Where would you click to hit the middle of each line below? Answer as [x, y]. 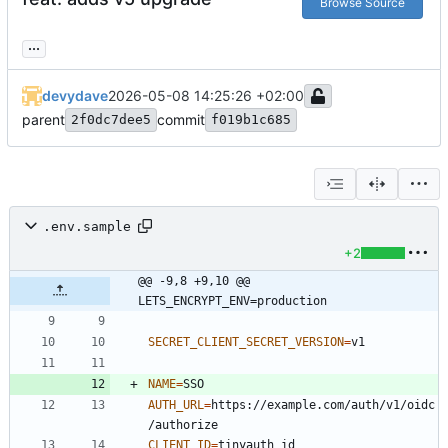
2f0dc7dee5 [111, 120]
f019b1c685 [251, 120]
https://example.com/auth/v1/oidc [323, 405]
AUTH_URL [176, 405]
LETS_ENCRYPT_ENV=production [232, 301]
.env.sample [87, 226]
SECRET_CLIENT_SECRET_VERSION [246, 342]
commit [181, 120]
